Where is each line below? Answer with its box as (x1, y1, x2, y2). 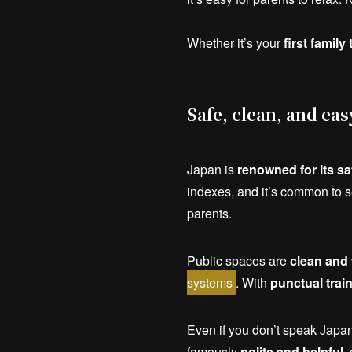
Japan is (187, 160, 237, 179)
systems (187, 273, 233, 292)
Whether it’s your (187, 34, 284, 53)
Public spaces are (187, 251, 290, 270)
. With (236, 273, 270, 292)
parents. (187, 204, 232, 223)
